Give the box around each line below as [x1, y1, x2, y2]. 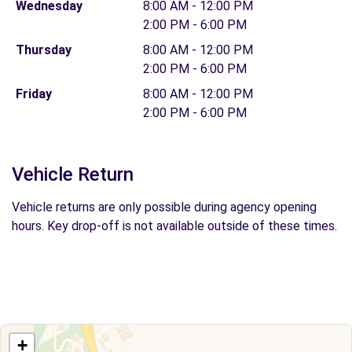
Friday [15, 86, 52, 101]
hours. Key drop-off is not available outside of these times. [12, 218, 337, 233]
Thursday [15, 42, 71, 57]
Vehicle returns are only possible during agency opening [12, 200, 317, 214]
